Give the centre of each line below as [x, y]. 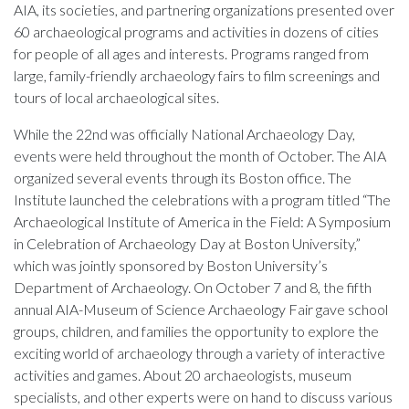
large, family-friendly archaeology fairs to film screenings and [197, 75]
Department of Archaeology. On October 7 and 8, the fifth [193, 287]
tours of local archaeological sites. [116, 97]
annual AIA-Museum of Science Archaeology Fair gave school [201, 309]
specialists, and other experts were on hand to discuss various [203, 396]
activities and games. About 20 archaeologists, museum [183, 374]
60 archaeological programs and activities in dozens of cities [196, 31]
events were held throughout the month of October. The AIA [200, 155]
